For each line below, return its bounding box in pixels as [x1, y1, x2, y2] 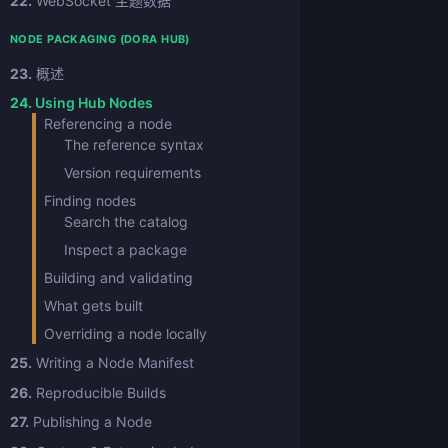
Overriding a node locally [44, 324, 207, 342]
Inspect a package [64, 240, 187, 258]
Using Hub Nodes [32, 93, 153, 111]
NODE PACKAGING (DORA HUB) [10, 32, 190, 47]
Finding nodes [44, 191, 136, 209]
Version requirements [64, 163, 201, 181]
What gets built [44, 296, 143, 314]
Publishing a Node [29, 413, 152, 431]
